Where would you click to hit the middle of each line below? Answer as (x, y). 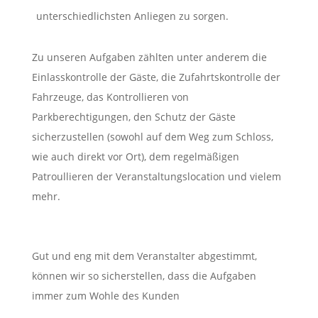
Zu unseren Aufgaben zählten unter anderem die (149, 57)
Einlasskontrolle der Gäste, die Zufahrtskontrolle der (156, 77)
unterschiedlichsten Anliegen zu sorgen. (132, 16)
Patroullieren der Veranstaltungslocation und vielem (156, 176)
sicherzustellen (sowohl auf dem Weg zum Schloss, (152, 136)
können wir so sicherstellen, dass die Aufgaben (144, 275)
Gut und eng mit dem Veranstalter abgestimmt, (144, 256)
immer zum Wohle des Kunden (105, 295)
